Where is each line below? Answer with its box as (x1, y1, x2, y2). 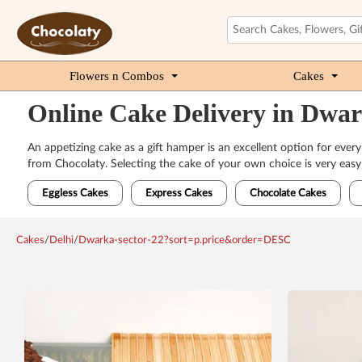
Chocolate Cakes (249, 188, 326, 199)
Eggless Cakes (41, 188, 108, 199)
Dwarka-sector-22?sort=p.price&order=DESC (78, 235, 291, 246)
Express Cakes (145, 188, 213, 199)
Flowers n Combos (69, 69, 164, 82)
